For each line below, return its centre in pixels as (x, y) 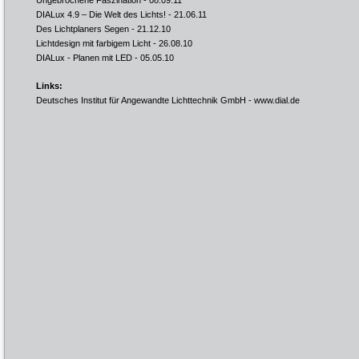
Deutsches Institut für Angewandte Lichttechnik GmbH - (145, 100)
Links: (49, 86)
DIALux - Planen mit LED (84, 58)
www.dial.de (277, 100)
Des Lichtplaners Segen (83, 29)
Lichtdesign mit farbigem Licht (93, 43)
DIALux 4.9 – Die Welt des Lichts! (101, 14)
